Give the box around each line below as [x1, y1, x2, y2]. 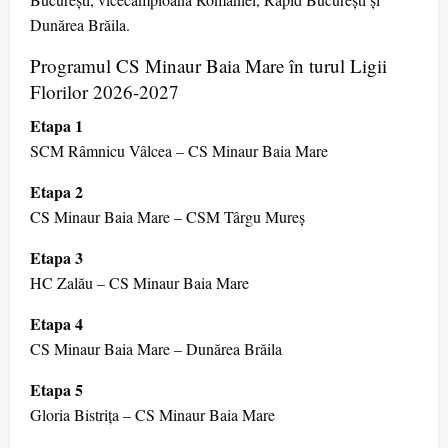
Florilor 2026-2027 [30, 79, 179, 105]
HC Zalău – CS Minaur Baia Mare [30, 272, 249, 294]
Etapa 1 [30, 114, 83, 138]
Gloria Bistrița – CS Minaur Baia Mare [30, 404, 275, 426]
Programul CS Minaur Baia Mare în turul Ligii [30, 53, 387, 79]
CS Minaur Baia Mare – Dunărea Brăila [30, 338, 282, 360]
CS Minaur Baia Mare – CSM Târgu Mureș [30, 206, 305, 228]
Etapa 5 [30, 378, 83, 402]
